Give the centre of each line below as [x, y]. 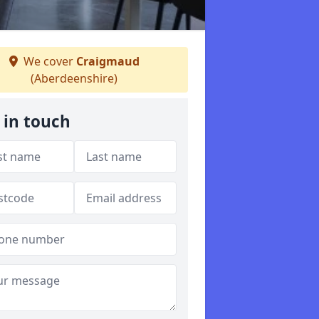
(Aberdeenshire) [74, 78]
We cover [48, 61]
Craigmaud [108, 61]
